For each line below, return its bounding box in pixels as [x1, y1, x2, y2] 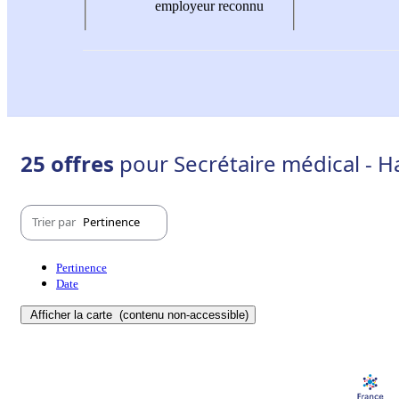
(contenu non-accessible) [116, 307, 248, 322]
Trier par [32, 214, 78, 231]
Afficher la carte [30, 307, 116, 322]
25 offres [20, 148, 119, 178]
